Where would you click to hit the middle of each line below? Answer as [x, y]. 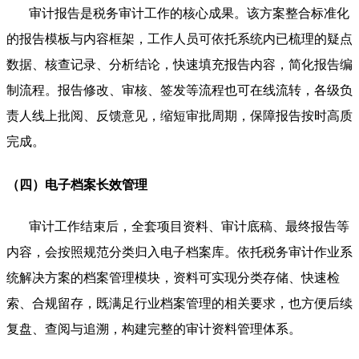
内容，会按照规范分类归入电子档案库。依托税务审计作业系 [179, 252]
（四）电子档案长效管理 [77, 185]
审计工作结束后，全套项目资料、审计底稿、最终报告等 [189, 227]
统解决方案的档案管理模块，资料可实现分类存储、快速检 [173, 278]
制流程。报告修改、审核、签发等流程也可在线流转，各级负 [179, 90]
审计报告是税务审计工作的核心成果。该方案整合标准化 [189, 13]
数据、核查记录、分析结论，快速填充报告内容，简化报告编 [179, 64]
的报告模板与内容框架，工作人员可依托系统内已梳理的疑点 [179, 38]
